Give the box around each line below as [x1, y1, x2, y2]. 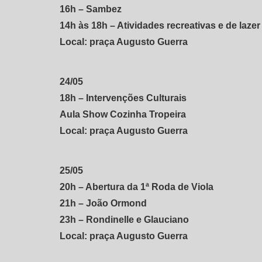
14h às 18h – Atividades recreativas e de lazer [60, 20, 260, 30]
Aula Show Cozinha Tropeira [60, 109, 186, 119]
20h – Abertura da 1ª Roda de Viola [60, 181, 213, 192]
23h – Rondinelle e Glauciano [60, 214, 189, 225]
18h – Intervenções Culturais [60, 92, 187, 103]
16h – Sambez [60, 4, 122, 14]
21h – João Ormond [60, 198, 147, 208]
